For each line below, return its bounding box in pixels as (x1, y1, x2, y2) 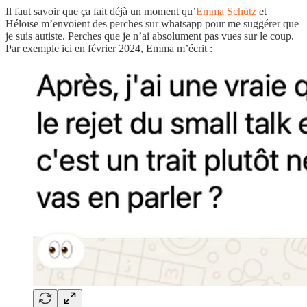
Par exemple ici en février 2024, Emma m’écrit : (5, 42, 212, 54)
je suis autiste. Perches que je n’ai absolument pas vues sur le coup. (5, 29, 294, 42)
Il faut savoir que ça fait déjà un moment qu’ (5, 5, 196, 17)
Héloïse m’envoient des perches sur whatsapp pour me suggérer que (5, 17, 299, 29)
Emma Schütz (196, 5, 256, 17)
